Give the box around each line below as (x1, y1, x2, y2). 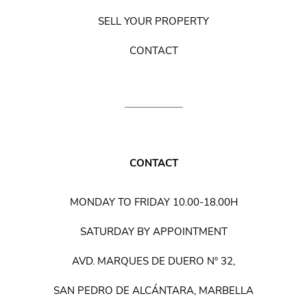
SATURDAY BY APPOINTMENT (79, 224, 228, 238)
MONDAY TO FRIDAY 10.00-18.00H (69, 195, 238, 209)
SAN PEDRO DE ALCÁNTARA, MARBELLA (53, 283, 254, 297)
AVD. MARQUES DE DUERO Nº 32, (72, 254, 235, 268)
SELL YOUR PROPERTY (98, 14, 209, 28)
